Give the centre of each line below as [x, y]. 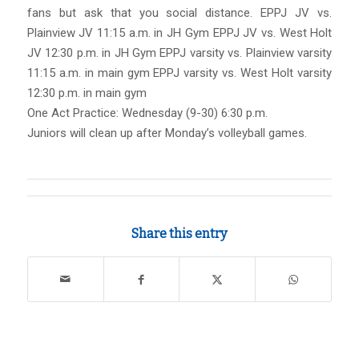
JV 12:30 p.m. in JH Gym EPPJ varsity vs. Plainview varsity [179, 52]
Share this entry [179, 234]
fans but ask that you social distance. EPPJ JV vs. [179, 12]
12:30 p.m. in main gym [87, 93]
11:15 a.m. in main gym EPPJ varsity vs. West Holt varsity [179, 73]
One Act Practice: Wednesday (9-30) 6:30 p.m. [147, 113]
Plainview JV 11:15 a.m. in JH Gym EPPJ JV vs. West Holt [179, 32]
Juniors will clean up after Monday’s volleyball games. [167, 133]
